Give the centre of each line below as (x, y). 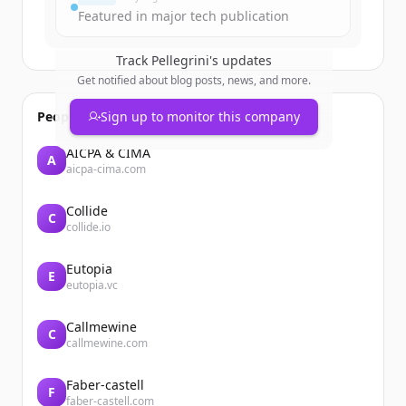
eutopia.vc (92, 285)
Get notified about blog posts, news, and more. (194, 80)
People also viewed (97, 116)
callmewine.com (107, 343)
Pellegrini (180, 60)
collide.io (88, 227)
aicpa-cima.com (106, 169)
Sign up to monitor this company (200, 116)
